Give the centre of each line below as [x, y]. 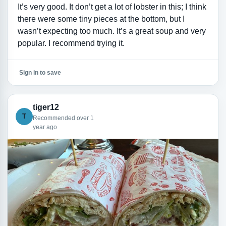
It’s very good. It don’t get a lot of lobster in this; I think [112, 7]
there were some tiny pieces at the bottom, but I [101, 19]
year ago [45, 127]
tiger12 [46, 107]
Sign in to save [40, 73]
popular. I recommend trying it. [71, 43]
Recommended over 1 [63, 118]
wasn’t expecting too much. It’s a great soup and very [111, 31]
